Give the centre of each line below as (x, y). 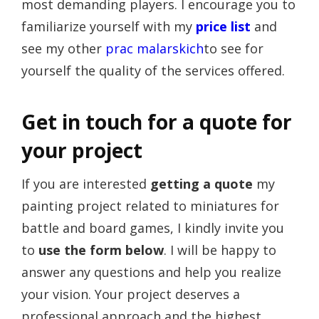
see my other (63, 49)
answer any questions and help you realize (151, 272)
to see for (234, 49)
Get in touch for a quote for (157, 122)
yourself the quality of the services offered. (153, 71)
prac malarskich (155, 49)
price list (223, 27)
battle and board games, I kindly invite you (153, 228)
